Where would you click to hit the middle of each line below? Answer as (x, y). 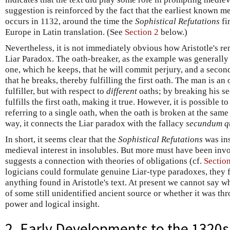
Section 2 (142, 32)
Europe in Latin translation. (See (65, 32)
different (122, 91)
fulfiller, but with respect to (56, 91)
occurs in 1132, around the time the (70, 21)
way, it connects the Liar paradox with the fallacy (95, 123)
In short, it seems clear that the (62, 139)
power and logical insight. (52, 204)
